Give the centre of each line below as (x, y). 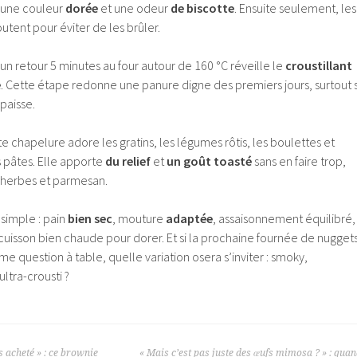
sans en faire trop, (299, 161)
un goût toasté (209, 161)
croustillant (319, 66)
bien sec (90, 219)
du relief (128, 161)
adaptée (189, 219)
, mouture (139, 219)
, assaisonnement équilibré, (284, 219)
